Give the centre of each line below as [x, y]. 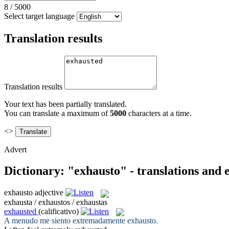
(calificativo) [59, 211]
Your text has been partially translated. [65, 104]
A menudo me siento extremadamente [66, 220]
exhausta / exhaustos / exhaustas [56, 202]
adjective [49, 193]
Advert [15, 149]
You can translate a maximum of [57, 113]
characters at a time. [159, 113]
